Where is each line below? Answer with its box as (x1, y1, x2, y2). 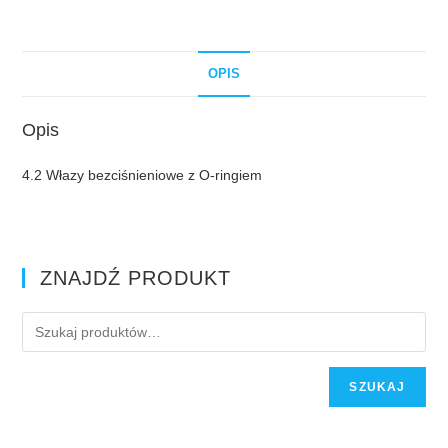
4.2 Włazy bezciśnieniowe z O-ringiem (22, 167, 263, 184)
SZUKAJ (349, 380, 406, 395)
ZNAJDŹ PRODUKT (40, 267, 232, 290)
